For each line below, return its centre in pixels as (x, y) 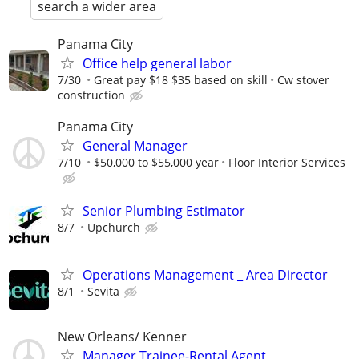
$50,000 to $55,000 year (156, 163)
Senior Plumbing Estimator (164, 211)
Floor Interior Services (287, 163)
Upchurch (114, 228)
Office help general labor (157, 63)
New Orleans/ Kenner (122, 336)
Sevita (103, 291)
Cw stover (303, 80)
